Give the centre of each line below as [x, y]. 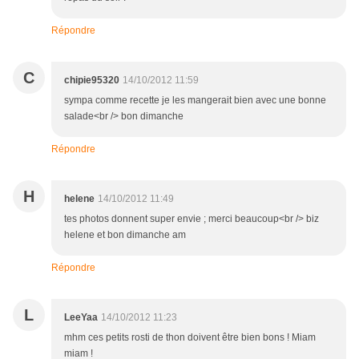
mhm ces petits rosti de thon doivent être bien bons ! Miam [190, 338]
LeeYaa [81, 318]
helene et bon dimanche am [125, 235]
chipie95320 [92, 81]
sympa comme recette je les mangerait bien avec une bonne [195, 101]
